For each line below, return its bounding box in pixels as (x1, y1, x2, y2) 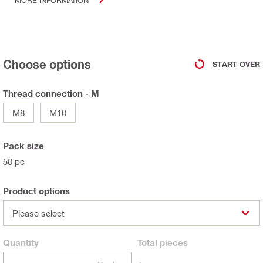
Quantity (3, 237, 39, 248)
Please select (12, 208, 65, 219)
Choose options (3, 57, 91, 72)
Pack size (3, 140, 44, 151)
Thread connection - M (3, 88, 99, 99)
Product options (3, 186, 70, 197)
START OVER (213, 59, 260, 69)
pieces (157, 237, 188, 248)
